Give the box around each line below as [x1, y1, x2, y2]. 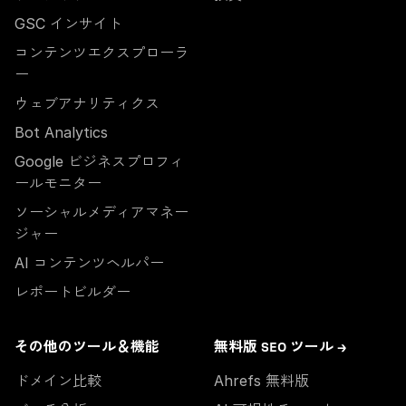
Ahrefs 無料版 [214, 372, 309, 390]
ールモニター [14, 174, 101, 192]
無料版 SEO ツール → [214, 341, 346, 354]
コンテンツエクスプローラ [14, 43, 188, 62]
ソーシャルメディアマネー [14, 203, 188, 221]
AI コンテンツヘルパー [14, 254, 164, 272]
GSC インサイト [14, 14, 122, 33]
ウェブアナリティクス [14, 94, 159, 112]
